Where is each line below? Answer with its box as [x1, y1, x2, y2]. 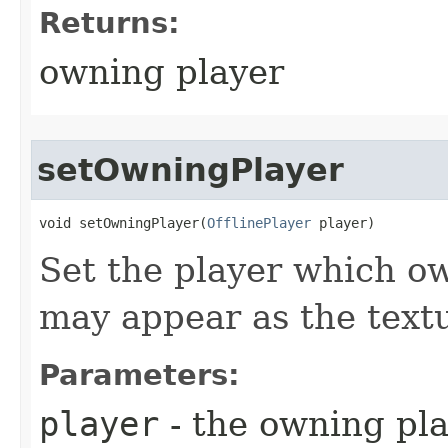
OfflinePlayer [207, 215, 311, 231]
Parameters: [39, 358, 240, 392]
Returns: [39, 6, 180, 40]
